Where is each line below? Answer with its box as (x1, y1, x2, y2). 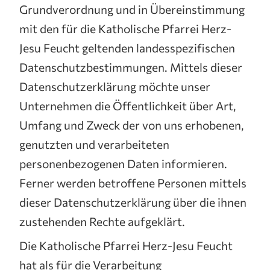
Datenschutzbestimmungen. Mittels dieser (19, 60, 242, 74)
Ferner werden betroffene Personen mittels (19, 175, 246, 190)
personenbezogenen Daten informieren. (19, 156, 227, 171)
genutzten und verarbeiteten (19, 137, 169, 151)
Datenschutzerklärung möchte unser (19, 79, 210, 93)
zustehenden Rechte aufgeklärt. (19, 214, 185, 228)
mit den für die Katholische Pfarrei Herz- (19, 21, 231, 36)
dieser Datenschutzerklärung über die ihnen (19, 195, 246, 209)
